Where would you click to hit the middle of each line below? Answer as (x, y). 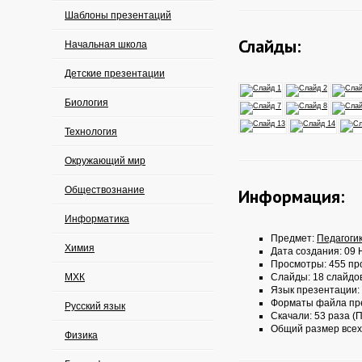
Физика (81, 335)
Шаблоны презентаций (118, 15)
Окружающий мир (105, 161)
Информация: (291, 196)
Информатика (97, 219)
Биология (86, 103)
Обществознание (105, 190)
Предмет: (294, 238)
